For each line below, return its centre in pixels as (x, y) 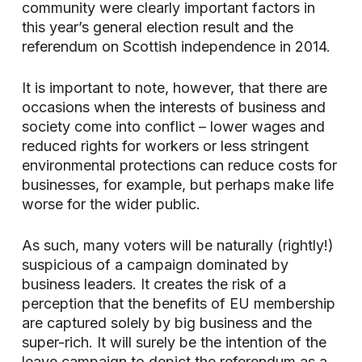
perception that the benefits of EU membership (178, 303)
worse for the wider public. (111, 204)
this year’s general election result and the (157, 27)
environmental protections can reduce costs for (179, 165)
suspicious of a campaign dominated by (155, 265)
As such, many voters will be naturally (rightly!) (177, 245)
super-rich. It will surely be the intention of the (174, 342)
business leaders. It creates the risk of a (154, 284)
